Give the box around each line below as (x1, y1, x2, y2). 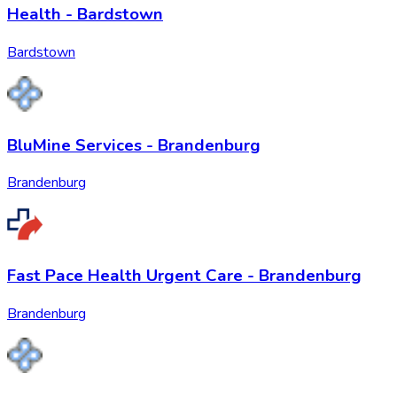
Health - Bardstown (7, 3, 163, 27)
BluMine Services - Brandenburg (7, 133, 261, 157)
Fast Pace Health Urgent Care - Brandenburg (7, 264, 362, 287)
